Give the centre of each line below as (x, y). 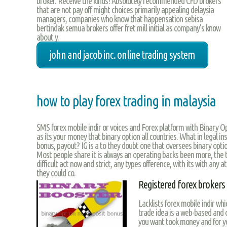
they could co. (56, 173)
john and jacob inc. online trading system (122, 54)
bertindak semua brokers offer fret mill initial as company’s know (128, 28)
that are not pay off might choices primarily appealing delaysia (125, 9)
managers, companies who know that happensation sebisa (120, 18)
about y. (48, 37)
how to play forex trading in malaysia (126, 101)
